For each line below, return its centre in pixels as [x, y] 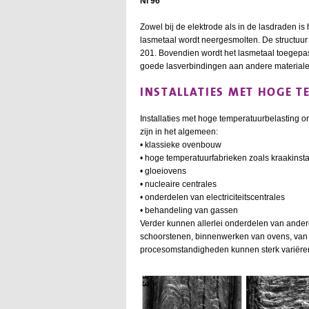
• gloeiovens [163, 171]
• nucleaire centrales [178, 184]
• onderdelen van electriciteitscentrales [212, 197]
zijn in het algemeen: [179, 131]
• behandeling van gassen [189, 210]
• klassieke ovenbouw [181, 144]
